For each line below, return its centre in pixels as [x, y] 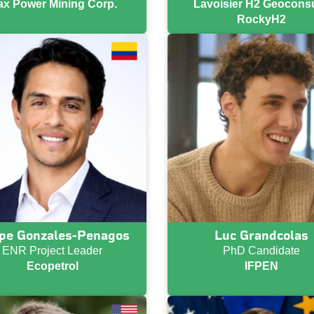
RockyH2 [262, 20]
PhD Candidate [262, 250]
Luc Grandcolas [262, 235]
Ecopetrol [52, 266]
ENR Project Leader [53, 250]
